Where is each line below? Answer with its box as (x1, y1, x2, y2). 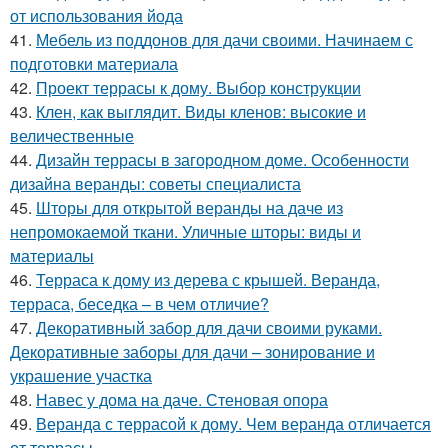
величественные (10, 123, 134, 147)
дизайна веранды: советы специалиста (10, 171, 301, 195)
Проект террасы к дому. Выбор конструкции (36, 75, 361, 99)
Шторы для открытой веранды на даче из (36, 195, 343, 219)
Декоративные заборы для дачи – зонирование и (10, 339, 375, 363)
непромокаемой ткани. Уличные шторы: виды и (10, 219, 361, 243)
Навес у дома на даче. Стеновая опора (36, 387, 328, 411)
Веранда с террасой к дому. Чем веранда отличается (36, 411, 431, 435)
